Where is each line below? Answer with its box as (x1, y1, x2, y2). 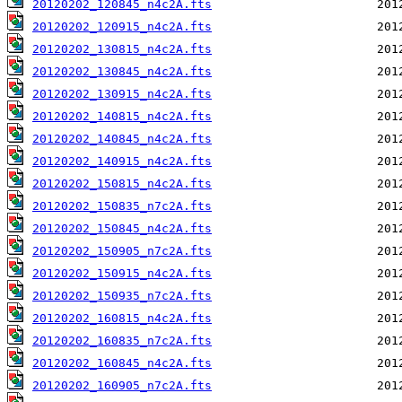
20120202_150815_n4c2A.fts (32, 177, 212, 191)
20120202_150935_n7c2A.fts (32, 289, 212, 303)
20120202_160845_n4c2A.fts (32, 356, 212, 371)
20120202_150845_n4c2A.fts (32, 222, 212, 236)
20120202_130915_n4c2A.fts (32, 87, 212, 101)
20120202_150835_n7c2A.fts (32, 199, 212, 214)
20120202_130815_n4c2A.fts (32, 42, 212, 57)
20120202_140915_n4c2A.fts (32, 154, 212, 169)
